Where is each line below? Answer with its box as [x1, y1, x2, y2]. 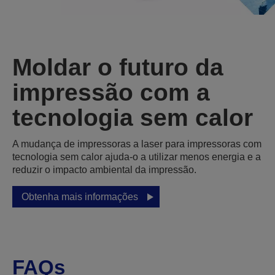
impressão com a [12, 79, 210, 106]
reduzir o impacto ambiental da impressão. [12, 165, 196, 176]
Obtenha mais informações [21, 192, 138, 203]
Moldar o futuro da [12, 54, 223, 81]
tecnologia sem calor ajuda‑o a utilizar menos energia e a [12, 152, 261, 163]
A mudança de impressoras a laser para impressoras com [12, 139, 261, 150]
